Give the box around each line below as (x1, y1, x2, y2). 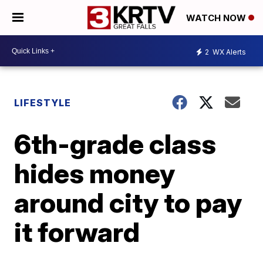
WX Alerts (211, 47, 246, 56)
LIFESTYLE (14, 97, 72, 109)
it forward (14, 215, 140, 248)
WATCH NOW (186, 12, 248, 24)
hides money (14, 157, 176, 190)
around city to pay (14, 186, 242, 219)
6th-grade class (14, 127, 217, 160)
